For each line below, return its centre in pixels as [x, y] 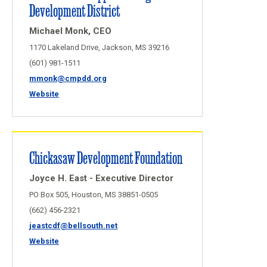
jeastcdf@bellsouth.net [73, 226]
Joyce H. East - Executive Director [101, 178]
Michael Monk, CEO [70, 31]
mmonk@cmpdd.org [68, 78]
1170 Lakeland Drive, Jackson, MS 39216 [99, 47]
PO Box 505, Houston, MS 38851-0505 [94, 195]
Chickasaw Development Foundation [106, 157]
